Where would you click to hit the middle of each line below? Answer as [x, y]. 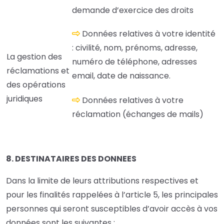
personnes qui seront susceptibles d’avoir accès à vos [112, 209]
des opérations [36, 85]
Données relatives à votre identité [149, 34]
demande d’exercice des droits [133, 10]
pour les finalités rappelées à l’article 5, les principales [112, 195]
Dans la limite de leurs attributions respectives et [102, 181]
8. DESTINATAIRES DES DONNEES [72, 159]
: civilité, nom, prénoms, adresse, [135, 48]
